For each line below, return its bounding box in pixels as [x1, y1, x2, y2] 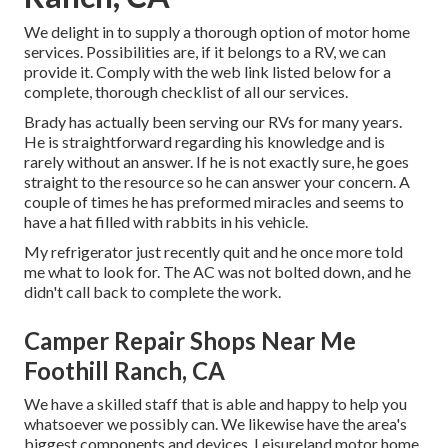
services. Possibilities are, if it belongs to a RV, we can [24, 42, 386, 62]
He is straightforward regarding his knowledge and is [24, 132, 385, 152]
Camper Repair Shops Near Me [24, 326, 356, 356]
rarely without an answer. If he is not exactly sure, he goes [24, 152, 409, 172]
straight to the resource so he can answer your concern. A [24, 172, 410, 192]
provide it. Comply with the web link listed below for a [24, 62, 391, 82]
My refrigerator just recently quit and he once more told [24, 242, 403, 262]
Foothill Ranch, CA [24, 356, 225, 386]
